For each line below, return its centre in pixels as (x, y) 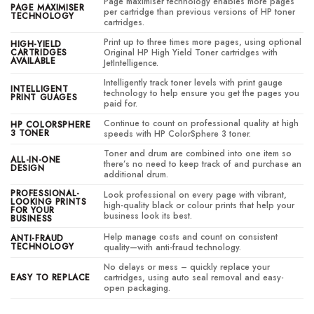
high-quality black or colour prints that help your (199, 206)
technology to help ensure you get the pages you (202, 94)
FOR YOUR (33, 211)
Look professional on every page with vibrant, (196, 195)
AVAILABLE (33, 61)
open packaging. (137, 288)
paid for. (121, 104)
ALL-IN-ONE (36, 160)
